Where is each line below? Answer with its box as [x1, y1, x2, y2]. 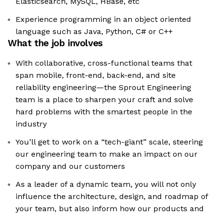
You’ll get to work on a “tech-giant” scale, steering [16, 137, 203, 147]
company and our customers [16, 162, 125, 171]
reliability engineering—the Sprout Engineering [16, 83, 191, 92]
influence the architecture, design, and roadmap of [16, 192, 208, 201]
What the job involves [8, 37, 103, 49]
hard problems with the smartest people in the [16, 107, 192, 117]
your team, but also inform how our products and [16, 204, 204, 214]
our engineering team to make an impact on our [16, 149, 198, 159]
